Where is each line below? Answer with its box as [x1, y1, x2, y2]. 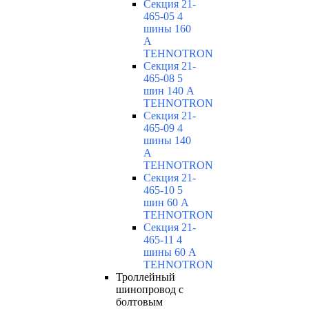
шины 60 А [143, 246, 197, 259]
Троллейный [116, 271, 175, 283]
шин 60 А [143, 197, 189, 209]
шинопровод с [116, 283, 183, 296]
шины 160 [143, 23, 191, 35]
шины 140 [143, 134, 191, 147]
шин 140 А [143, 85, 195, 97]
